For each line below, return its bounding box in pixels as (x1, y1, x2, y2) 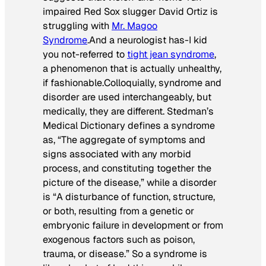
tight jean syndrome (127, 48, 214, 61)
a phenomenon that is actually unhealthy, (43, 62, 221, 75)
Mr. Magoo (112, 20, 157, 33)
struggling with (43, 20, 112, 33)
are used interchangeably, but (80, 91, 211, 104)
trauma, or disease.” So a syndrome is (43, 248, 207, 261)
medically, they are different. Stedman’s (43, 105, 214, 118)
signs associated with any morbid (43, 148, 191, 161)
